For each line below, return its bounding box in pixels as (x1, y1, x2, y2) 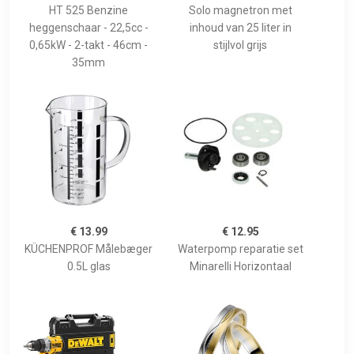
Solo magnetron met (188, 4, 292, 17)
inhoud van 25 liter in (189, 21, 292, 35)
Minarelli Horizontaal (189, 260, 292, 273)
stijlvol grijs (213, 39, 267, 52)
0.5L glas (66, 260, 111, 273)
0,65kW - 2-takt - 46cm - (29, 39, 148, 52)
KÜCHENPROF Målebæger (24, 243, 153, 256)
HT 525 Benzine (49, 4, 128, 17)
